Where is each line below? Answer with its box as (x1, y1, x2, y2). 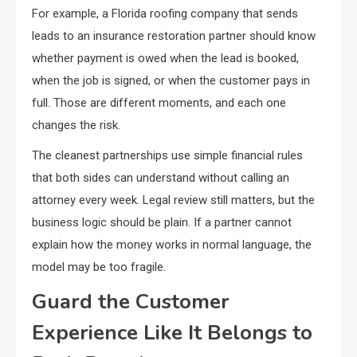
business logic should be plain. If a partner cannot (32, 215, 292, 230)
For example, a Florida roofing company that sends (32, 6, 298, 22)
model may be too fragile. (32, 260, 166, 275)
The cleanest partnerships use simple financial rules (32, 148, 303, 163)
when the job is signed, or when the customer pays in (32, 73, 310, 88)
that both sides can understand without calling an (32, 171, 289, 186)
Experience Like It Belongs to (32, 319, 312, 347)
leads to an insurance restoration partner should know (32, 29, 316, 44)
